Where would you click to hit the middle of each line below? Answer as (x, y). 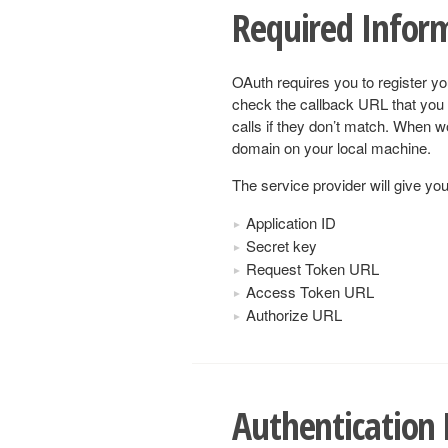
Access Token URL (310, 291)
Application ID (291, 222)
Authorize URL (294, 314)
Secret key (281, 245)
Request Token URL (312, 268)
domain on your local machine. (331, 147)
